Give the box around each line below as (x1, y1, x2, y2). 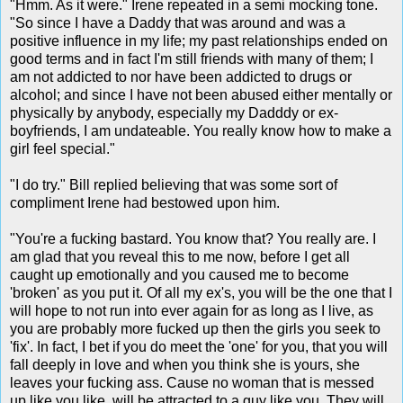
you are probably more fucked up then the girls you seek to (10, 320, 381, 336)
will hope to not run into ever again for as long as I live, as (10, 302, 373, 318)
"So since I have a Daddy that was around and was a (10, 14, 345, 31)
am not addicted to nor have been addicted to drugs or (10, 68, 352, 85)
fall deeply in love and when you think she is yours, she (10, 356, 360, 372)
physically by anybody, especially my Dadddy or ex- (10, 104, 338, 121)
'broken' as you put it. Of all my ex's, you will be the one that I (10, 284, 392, 300)
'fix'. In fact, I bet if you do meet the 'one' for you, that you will (10, 338, 388, 354)
